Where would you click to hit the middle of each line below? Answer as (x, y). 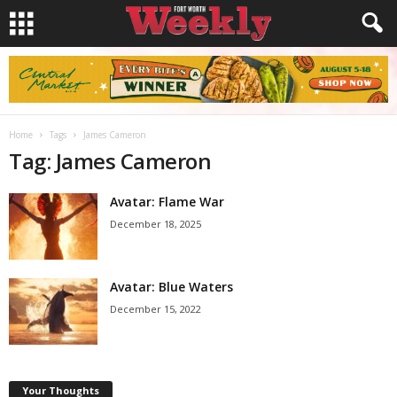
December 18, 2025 (156, 224)
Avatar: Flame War (167, 202)
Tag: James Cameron (110, 161)
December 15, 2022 (156, 309)
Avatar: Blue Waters (171, 287)
